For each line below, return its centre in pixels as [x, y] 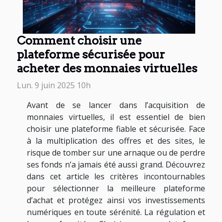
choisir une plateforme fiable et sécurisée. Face [116, 129]
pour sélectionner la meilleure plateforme [116, 189]
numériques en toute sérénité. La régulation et [116, 212]
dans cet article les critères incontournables [116, 177]
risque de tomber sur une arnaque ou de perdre [116, 153]
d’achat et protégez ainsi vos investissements [116, 200]
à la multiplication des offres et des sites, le [116, 141]
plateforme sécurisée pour [91, 55]
